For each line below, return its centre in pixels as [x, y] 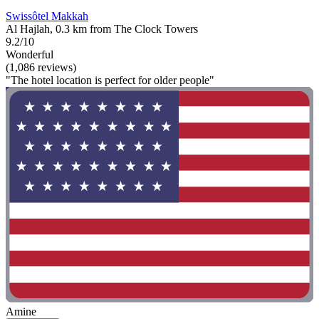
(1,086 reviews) [41, 68]
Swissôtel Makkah [47, 16]
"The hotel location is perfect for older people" [110, 80]
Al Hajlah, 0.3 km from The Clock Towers [102, 29]
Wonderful [30, 55]
